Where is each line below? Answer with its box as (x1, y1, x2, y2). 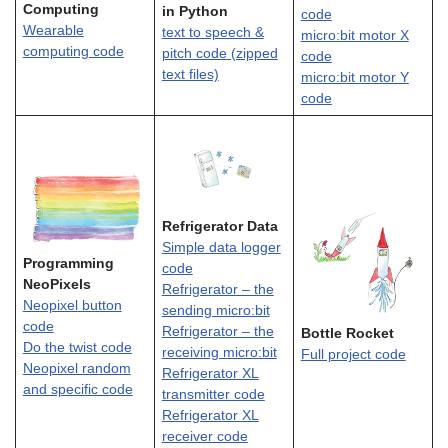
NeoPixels (22, 276, 91, 292)
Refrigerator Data (161, 219, 278, 235)
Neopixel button (22, 297, 122, 313)
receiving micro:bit (161, 345, 277, 361)
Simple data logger (161, 240, 281, 256)
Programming (22, 255, 114, 271)
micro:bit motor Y (300, 69, 409, 85)
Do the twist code (22, 339, 132, 355)
